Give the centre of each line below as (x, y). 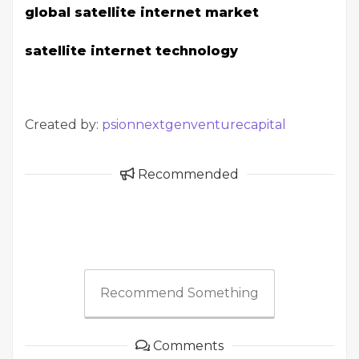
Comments (187, 345)
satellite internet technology (131, 50)
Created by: (63, 124)
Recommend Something (179, 292)
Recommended (187, 174)
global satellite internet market (142, 12)
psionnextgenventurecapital (194, 124)
